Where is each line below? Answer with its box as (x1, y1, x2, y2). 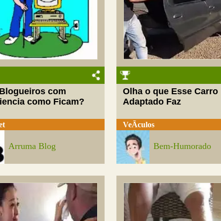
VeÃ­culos (123, 120, 155, 129)
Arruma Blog (8, 141, 56, 151)
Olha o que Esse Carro (123, 86, 219, 97)
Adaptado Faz (123, 97, 182, 107)
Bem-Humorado (153, 141, 212, 151)
